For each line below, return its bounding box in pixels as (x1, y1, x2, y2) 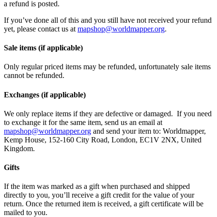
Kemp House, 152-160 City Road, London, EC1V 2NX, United (4, 135, 201, 144)
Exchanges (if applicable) (4, 90, 86, 99)
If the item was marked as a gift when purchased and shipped (4, 182, 190, 191)
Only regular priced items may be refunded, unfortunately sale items (4, 62, 211, 71)
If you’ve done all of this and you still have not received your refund (4, 15, 212, 24)
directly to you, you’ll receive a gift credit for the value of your (4, 191, 194, 200)
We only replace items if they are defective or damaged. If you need (4, 109, 212, 118)
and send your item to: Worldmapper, (91, 126, 206, 135)
